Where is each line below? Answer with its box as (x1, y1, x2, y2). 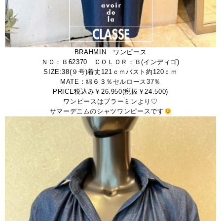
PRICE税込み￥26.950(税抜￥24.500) (53, 88, 168, 96)
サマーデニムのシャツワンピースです (49, 108, 164, 115)
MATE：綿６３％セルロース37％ (60, 78, 161, 86)
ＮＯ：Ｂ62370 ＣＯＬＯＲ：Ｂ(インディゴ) (41, 58, 180, 66)
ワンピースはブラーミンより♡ (63, 98, 158, 106)
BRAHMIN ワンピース (74, 48, 147, 56)
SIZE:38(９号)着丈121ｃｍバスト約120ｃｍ (43, 68, 178, 76)
